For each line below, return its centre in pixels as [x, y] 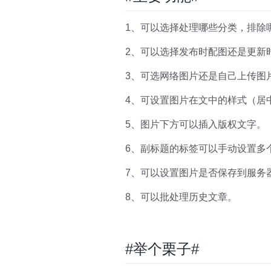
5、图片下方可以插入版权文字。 [196, 124]
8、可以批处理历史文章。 [181, 197]
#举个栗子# [162, 249]
